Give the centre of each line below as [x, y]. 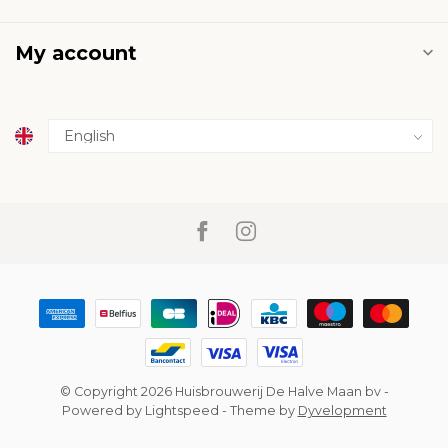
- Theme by [258, 410]
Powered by [103, 410]
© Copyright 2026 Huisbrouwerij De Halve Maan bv [220, 391]
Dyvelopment [342, 410]
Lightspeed [181, 410]
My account [76, 52]
